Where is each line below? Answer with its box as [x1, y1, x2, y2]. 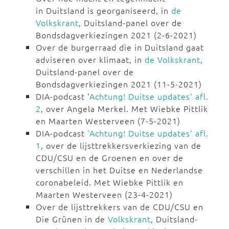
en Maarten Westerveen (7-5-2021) [36, 115, 180, 127]
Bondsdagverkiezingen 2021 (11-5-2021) [36, 78, 202, 90]
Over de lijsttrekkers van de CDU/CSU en [36, 201, 203, 213]
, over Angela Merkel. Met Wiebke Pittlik [41, 103, 208, 114]
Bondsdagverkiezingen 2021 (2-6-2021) [36, 29, 197, 41]
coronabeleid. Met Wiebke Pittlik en [36, 176, 184, 188]
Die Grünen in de [36, 213, 108, 225]
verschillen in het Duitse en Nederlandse [36, 164, 203, 176]
